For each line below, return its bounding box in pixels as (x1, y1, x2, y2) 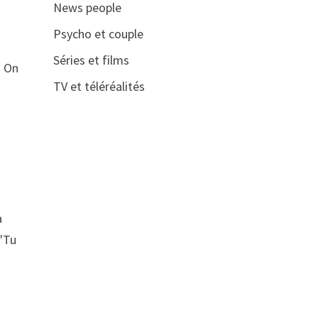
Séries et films (53, 52, 129, 68)
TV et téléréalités (53, 78, 145, 94)
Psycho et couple (53, 26, 143, 42)
